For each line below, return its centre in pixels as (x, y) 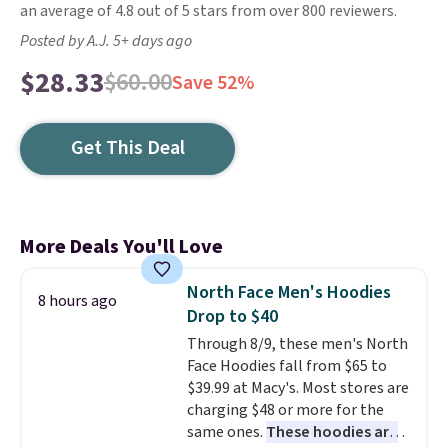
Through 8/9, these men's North (297, 344)
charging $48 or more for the (285, 410)
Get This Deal (127, 148)
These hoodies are (331, 432)
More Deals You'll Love (121, 247)
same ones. (226, 432)
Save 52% (213, 83)
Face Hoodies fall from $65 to (286, 366)
